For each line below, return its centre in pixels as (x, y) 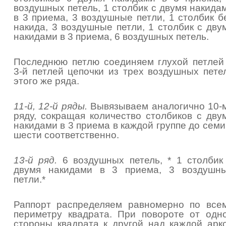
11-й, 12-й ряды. (50, 106)
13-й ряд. (36, 160)
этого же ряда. (46, 81)
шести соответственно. (66, 135)
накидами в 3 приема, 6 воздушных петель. (111, 37)
